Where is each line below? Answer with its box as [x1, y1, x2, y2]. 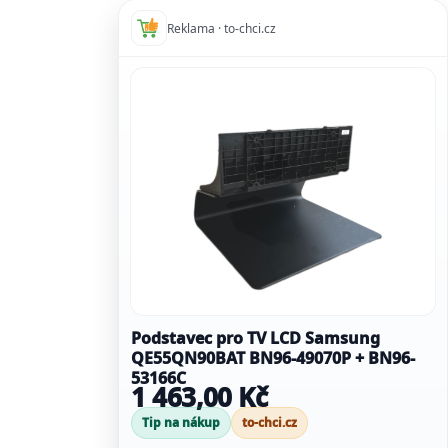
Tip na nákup [142, 414, 220, 432]
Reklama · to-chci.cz [167, 19, 276, 37]
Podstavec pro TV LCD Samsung [131, 327, 380, 350]
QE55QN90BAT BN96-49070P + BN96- [131, 347, 249, 370]
